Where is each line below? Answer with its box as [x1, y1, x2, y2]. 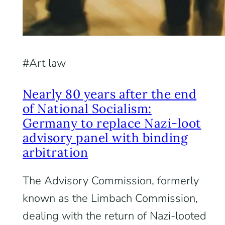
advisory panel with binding [22, 130, 188, 146]
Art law [29, 56, 66, 71]
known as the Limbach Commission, [22, 191, 198, 206]
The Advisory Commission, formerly [22, 173, 199, 188]
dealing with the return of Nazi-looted [22, 208, 206, 223]
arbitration [22, 144, 88, 160]
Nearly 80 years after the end [22, 86, 197, 102]
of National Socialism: [22, 100, 152, 117]
